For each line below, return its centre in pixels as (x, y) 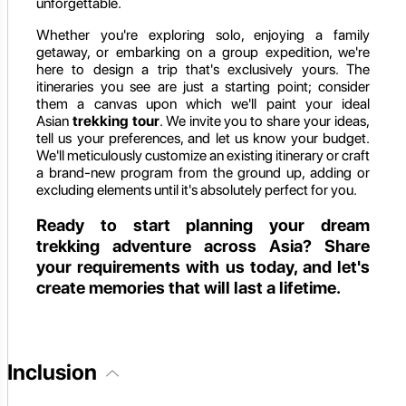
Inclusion (54, 372)
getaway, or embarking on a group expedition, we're (203, 52)
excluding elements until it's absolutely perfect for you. (197, 189)
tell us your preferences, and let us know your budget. (203, 138)
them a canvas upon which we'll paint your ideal (203, 103)
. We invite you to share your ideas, (265, 121)
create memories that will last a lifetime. (188, 288)
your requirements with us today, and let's (203, 267)
